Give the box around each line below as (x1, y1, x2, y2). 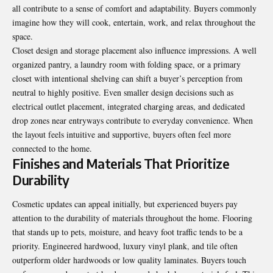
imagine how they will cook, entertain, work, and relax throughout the (12, 16, 255, 28)
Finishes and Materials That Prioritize (12, 155, 229, 172)
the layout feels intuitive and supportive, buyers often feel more (12, 128, 231, 140)
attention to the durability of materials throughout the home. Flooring (12, 212, 252, 224)
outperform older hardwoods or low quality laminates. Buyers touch (12, 254, 246, 266)
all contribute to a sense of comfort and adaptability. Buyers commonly (12, 2, 257, 14)
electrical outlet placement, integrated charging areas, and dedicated (12, 100, 245, 112)
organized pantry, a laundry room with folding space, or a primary (12, 58, 241, 70)
